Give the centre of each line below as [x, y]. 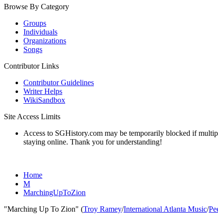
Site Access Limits [32, 117]
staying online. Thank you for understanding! [93, 142]
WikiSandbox [44, 100]
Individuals [40, 32]
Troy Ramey [102, 209]
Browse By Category [36, 7]
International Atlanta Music [165, 209]
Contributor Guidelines [59, 82]
